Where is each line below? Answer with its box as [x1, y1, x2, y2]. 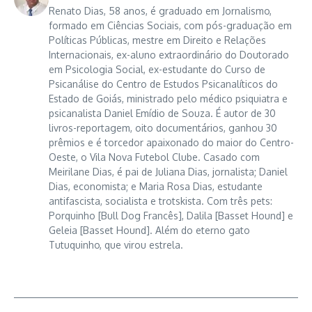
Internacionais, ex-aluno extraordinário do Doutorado [49, 48, 289, 61]
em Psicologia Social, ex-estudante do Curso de [49, 63, 265, 75]
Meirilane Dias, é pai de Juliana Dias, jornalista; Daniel [49, 165, 288, 178]
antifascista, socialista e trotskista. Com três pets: [49, 194, 272, 207]
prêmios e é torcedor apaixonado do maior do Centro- [49, 136, 294, 148]
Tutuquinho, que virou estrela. [49, 238, 183, 251]
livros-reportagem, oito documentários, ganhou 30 [49, 121, 277, 134]
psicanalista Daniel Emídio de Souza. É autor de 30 [49, 107, 276, 119]
